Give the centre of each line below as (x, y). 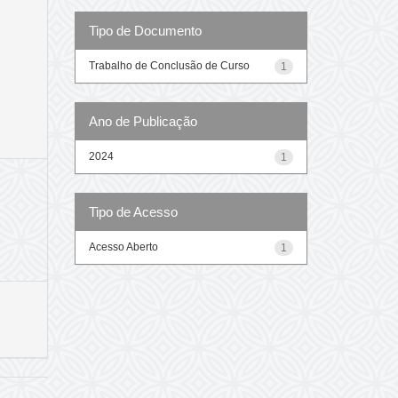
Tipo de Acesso (133, 211)
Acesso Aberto (123, 247)
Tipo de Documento (145, 30)
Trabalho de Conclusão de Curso (169, 65)
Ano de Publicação (143, 121)
